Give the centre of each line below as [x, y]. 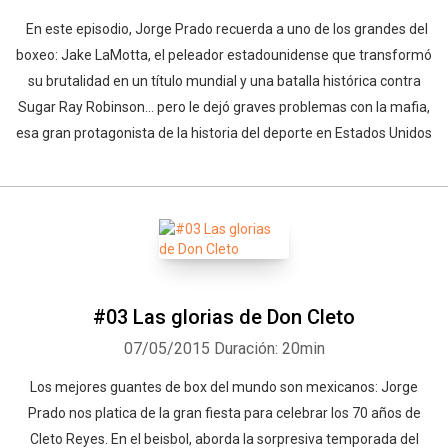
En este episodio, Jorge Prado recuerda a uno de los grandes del [224, 29]
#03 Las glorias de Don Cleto [224, 317]
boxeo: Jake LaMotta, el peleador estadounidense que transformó [224, 55]
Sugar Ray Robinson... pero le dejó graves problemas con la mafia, [224, 107]
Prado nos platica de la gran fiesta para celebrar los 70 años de [224, 413]
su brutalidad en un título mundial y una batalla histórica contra [224, 81]
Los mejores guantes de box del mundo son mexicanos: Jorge [224, 387]
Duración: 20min [269, 348]
